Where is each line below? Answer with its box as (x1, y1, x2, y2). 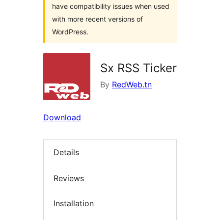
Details (54, 147, 79, 158)
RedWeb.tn (112, 80, 152, 89)
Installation (54, 198, 94, 209)
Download (43, 112, 81, 122)
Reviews (54, 173, 84, 183)
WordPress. (52, 27, 88, 36)
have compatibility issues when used (52, 2, 169, 10)
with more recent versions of (52, 15, 143, 23)
